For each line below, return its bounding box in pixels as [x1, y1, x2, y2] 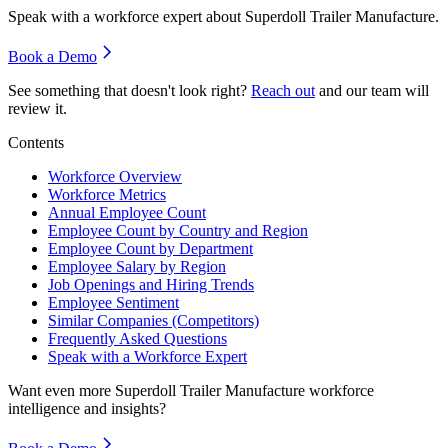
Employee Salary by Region [48, 258, 226, 276]
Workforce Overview [48, 168, 182, 186]
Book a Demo [8, 48, 97, 66]
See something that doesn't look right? [8, 82, 247, 100]
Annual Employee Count [48, 204, 206, 222]
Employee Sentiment [48, 294, 179, 312]
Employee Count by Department [48, 240, 253, 258]
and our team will [319, 82, 429, 100]
